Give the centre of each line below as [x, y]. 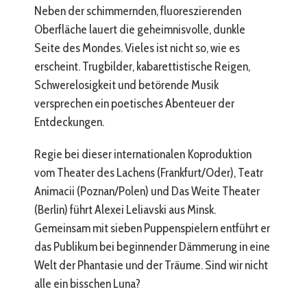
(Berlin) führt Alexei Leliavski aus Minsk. [125, 210]
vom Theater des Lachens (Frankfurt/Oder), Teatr [149, 173]
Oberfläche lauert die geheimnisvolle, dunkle [140, 29]
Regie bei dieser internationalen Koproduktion [143, 154]
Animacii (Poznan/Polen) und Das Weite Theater [147, 191]
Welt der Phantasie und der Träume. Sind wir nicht [151, 265]
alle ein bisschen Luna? [87, 284]
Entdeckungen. [69, 122]
